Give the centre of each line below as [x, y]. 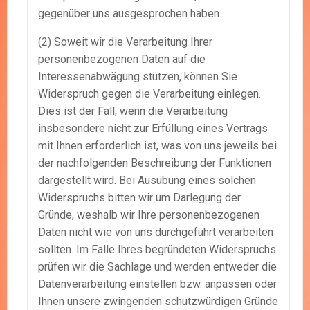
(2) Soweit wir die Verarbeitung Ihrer [125, 42]
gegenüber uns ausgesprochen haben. [130, 14]
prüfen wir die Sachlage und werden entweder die [157, 267]
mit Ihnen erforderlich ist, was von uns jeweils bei [157, 146]
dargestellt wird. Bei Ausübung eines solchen [147, 181]
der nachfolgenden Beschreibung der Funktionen [155, 163]
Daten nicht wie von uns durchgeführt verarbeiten [156, 232]
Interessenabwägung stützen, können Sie [138, 77]
